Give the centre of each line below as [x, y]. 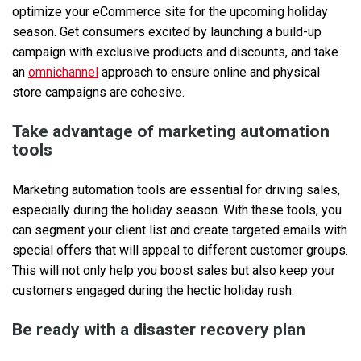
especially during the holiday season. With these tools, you [177, 210]
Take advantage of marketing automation [171, 132]
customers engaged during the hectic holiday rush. [153, 291]
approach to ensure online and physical [209, 73]
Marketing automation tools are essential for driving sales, [176, 190]
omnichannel [63, 73]
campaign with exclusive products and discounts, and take [175, 52]
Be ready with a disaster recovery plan [159, 330]
